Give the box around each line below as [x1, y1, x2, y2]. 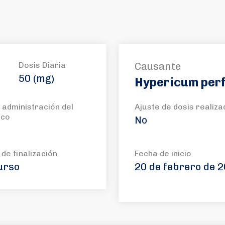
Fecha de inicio [135, 149, 191, 158]
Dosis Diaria [18, 60, 66, 70]
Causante [135, 60, 181, 72]
